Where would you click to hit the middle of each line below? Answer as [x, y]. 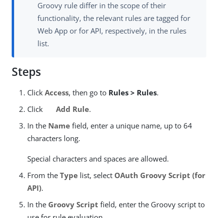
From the [44, 175]
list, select [96, 175]
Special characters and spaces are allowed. [98, 159]
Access [57, 93]
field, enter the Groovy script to [152, 205]
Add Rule [71, 109]
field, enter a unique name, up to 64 [131, 126]
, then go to [89, 93]
